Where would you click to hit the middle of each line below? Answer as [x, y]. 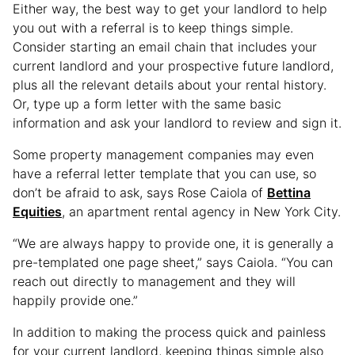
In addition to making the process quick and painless [169, 332]
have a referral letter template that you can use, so [164, 174]
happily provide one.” [75, 301]
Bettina [289, 193]
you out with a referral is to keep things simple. [153, 28]
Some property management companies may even [163, 155]
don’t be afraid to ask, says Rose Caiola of [140, 193]
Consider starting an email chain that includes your [165, 47]
